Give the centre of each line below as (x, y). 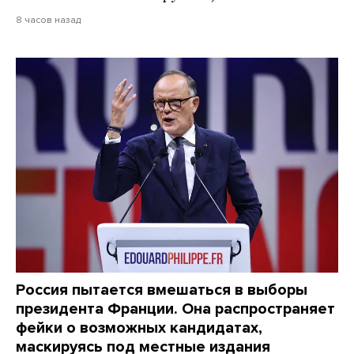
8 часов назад (48, 19)
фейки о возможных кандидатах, (139, 328)
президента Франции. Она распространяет (175, 309)
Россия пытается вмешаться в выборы (162, 290)
